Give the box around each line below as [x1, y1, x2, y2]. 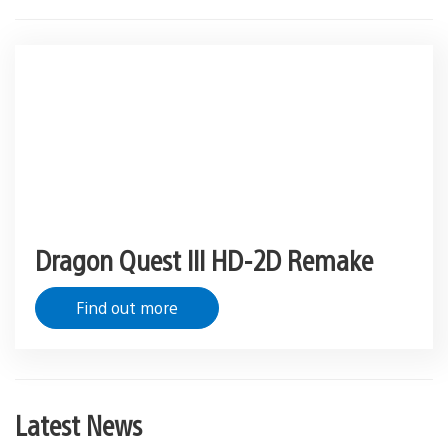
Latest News [15, 406, 142, 443]
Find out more [76, 297, 178, 319]
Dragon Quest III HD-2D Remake [35, 241, 373, 278]
